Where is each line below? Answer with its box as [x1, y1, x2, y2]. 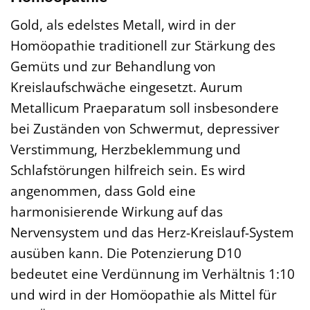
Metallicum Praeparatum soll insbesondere [10, 98, 279, 117]
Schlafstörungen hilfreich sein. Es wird [10, 160, 246, 179]
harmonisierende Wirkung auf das [10, 201, 223, 221]
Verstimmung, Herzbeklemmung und [10, 139, 241, 158]
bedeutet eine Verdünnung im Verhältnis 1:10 [10, 264, 295, 283]
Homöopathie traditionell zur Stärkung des [10, 35, 275, 55]
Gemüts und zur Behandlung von [10, 56, 216, 75]
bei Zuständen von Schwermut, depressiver [10, 118, 280, 138]
